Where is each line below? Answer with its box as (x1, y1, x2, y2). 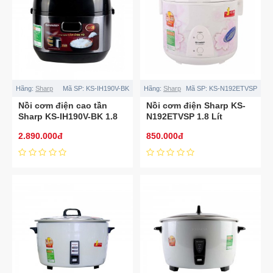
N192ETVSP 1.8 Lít (146, 111, 222, 121)
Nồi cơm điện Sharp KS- (146, 100, 246, 110)
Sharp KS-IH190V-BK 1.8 (18, 111, 118, 121)
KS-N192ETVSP (208, 84, 257, 92)
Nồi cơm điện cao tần (18, 100, 107, 110)
